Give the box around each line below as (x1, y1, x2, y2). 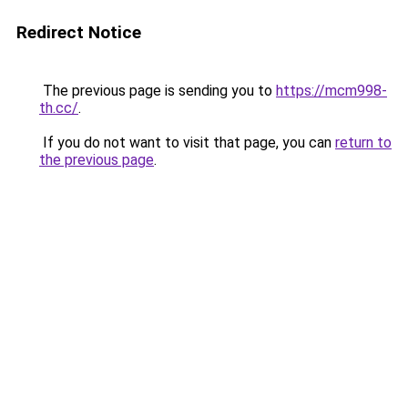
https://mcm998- (276, 82, 387, 99)
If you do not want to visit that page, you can (39, 134, 335, 151)
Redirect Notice (16, 22, 141, 43)
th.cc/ (39, 99, 78, 117)
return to (335, 134, 392, 151)
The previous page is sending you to (39, 82, 276, 99)
